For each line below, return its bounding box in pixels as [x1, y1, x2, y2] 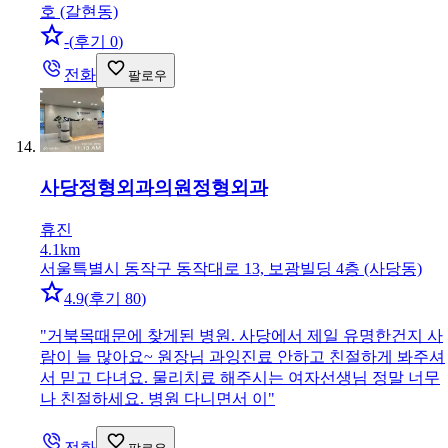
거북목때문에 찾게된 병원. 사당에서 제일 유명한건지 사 [47, 326, 443, 344]
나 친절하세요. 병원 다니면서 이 [40, 389, 268, 407]
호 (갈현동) [40, 3, 118, 21]
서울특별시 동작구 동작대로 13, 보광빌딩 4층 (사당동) [40, 259, 422, 277]
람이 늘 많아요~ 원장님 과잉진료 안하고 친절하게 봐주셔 [40, 347, 445, 365]
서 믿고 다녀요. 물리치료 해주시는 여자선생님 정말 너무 [40, 368, 440, 386]
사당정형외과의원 [40, 177, 192, 199]
